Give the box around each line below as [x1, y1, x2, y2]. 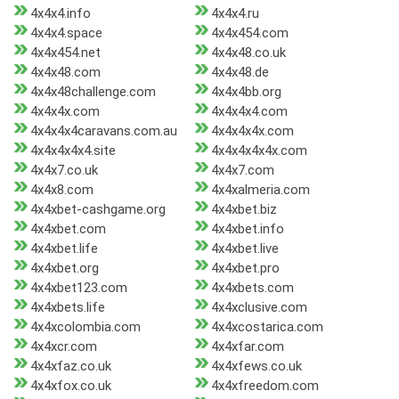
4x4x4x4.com [210, 103, 288, 120]
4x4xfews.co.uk [210, 358, 302, 375]
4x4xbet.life [30, 240, 98, 257]
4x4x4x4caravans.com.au [30, 123, 177, 140]
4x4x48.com [30, 64, 101, 81]
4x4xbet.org [30, 260, 99, 277]
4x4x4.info [30, 5, 91, 22]
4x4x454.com [210, 25, 289, 42]
